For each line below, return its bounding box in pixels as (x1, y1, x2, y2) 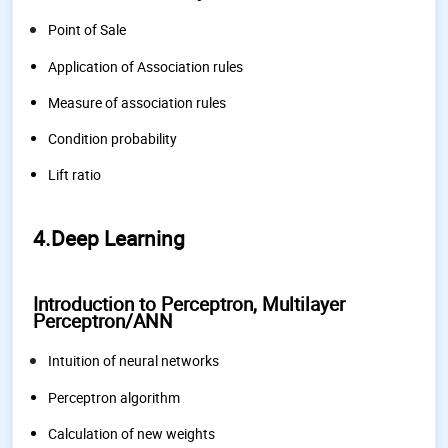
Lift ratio (48, 165, 101, 184)
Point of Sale (48, 20, 126, 39)
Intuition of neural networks (48, 351, 219, 370)
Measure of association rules (48, 93, 226, 112)
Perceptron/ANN (33, 308, 173, 334)
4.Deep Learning (33, 224, 185, 252)
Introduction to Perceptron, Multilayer (33, 291, 345, 317)
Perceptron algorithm (48, 388, 180, 407)
